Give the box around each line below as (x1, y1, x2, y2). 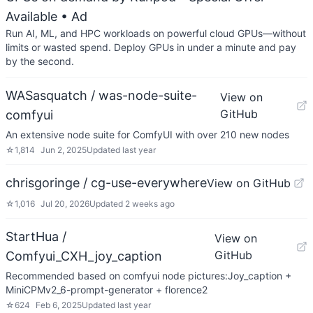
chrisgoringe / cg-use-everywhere (6, 175, 207, 190)
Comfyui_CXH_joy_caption (6, 249, 162, 263)
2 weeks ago (125, 198, 175, 209)
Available (6, 9, 57, 24)
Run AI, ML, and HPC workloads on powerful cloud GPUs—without (6, 27, 306, 39)
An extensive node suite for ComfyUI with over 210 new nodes (6, 129, 289, 140)
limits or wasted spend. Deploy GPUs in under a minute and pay (6, 41, 296, 53)
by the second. (6, 55, 74, 67)
